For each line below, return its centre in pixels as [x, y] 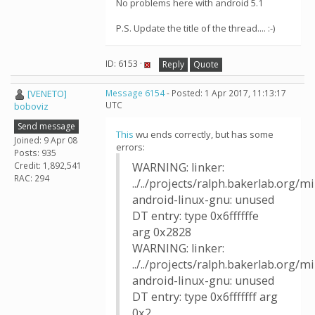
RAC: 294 [32, 178]
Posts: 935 [35, 153]
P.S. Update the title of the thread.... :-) [195, 28]
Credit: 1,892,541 [48, 165]
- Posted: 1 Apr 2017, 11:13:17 [225, 93]
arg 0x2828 [162, 232]
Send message [46, 126]
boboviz [31, 107]
